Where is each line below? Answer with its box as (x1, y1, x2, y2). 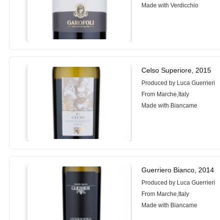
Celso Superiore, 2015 (141, 66, 212, 75)
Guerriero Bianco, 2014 (141, 165, 215, 174)
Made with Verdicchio (141, 2, 199, 9)
